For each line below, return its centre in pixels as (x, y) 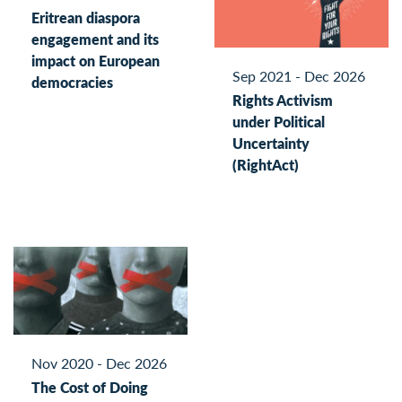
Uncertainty (271, 144)
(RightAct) (266, 165)
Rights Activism (283, 100)
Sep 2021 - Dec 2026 (299, 75)
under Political (279, 122)
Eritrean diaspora (86, 17)
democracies (72, 82)
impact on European (96, 60)
